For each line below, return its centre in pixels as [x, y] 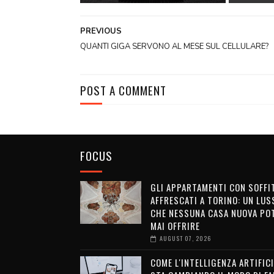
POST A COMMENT [123, 90]
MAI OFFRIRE [175, 226]
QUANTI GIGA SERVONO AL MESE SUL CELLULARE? [174, 46]
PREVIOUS [101, 31]
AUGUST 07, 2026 [185, 238]
